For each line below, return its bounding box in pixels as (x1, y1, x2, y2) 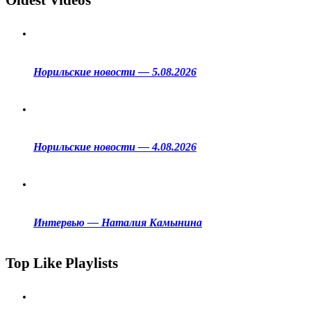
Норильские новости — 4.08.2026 (33, 141, 196, 153)
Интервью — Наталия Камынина (33, 216, 202, 228)
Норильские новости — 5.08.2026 (33, 65, 196, 78)
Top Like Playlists (6, 254, 118, 271)
